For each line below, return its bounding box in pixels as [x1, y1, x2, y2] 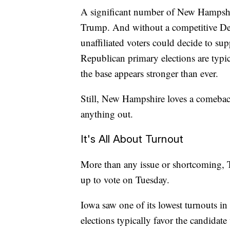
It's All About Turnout [81, 132, 183, 145]
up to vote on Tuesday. [81, 172, 169, 186]
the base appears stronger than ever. [81, 66, 218, 80]
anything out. [81, 107, 133, 120]
